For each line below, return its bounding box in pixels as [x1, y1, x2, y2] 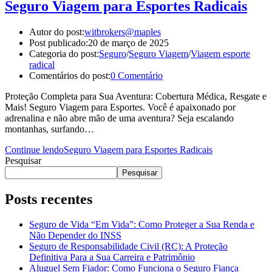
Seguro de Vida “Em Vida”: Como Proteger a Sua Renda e [29, 219, 254, 230]
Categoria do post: [29, 48, 99, 59]
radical [29, 59, 55, 70]
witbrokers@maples [84, 26, 161, 37]
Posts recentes [5, 191, 92, 207]
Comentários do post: [29, 70, 110, 81]
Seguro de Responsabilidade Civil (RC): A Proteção [29, 241, 228, 252]
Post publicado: [29, 37, 88, 48]
